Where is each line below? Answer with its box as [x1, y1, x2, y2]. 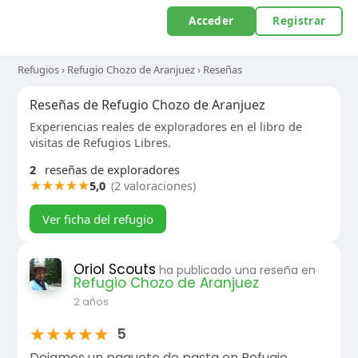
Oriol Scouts [73, 260, 156, 279]
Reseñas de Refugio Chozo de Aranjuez [29, 96, 265, 113]
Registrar [272, 14, 326, 28]
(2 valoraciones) [110, 177, 196, 193]
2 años [73, 294, 109, 309]
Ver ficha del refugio [42, 211, 153, 227]
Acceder [189, 14, 234, 28]
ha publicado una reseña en [158, 262, 316, 278]
